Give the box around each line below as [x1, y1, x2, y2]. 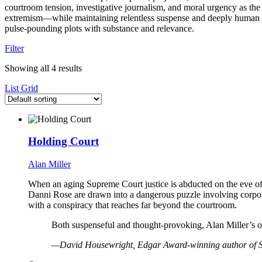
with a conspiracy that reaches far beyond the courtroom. [28, 200, 237, 211]
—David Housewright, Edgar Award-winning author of [51, 240, 258, 250]
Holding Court [28, 135, 99, 148]
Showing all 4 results [5, 63, 82, 73]
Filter [5, 43, 24, 53]
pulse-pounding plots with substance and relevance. [5, 23, 194, 33]
